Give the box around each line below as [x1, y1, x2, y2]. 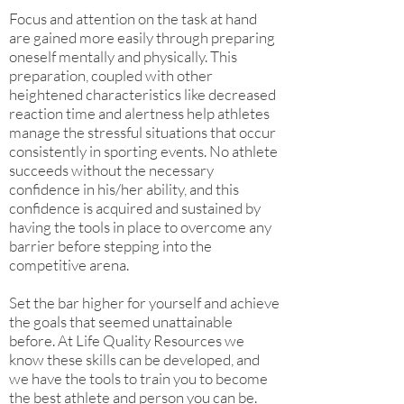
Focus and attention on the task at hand [9, 9, 257, 28]
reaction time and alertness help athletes [9, 104, 270, 123]
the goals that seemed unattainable [9, 312, 233, 331]
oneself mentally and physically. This [9, 47, 237, 66]
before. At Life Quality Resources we [9, 331, 244, 350]
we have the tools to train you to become [9, 369, 268, 388]
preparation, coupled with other [9, 66, 213, 85]
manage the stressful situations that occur [9, 123, 276, 142]
